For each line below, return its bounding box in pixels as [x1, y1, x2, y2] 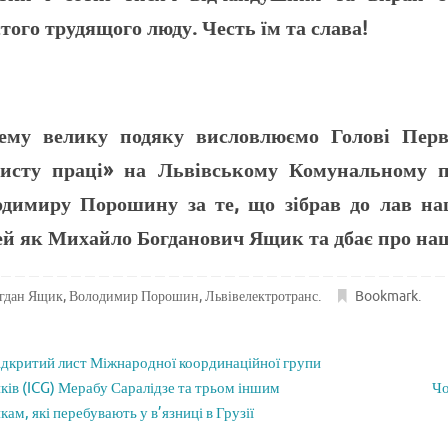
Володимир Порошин [69, 287, 200, 305]
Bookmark [355, 287, 419, 305]
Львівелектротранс [205, 287, 319, 305]
